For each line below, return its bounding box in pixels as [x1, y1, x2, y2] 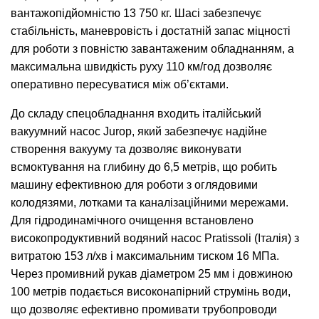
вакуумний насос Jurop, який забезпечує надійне [11, 125, 267, 138]
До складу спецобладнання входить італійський [11, 108, 261, 120]
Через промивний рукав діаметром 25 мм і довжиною [11, 268, 293, 281]
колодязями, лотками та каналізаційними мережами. [11, 197, 288, 209]
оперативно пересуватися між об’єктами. [11, 78, 229, 91]
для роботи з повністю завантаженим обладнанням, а [11, 43, 294, 56]
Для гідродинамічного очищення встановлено [11, 214, 253, 227]
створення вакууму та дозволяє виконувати [11, 143, 241, 156]
